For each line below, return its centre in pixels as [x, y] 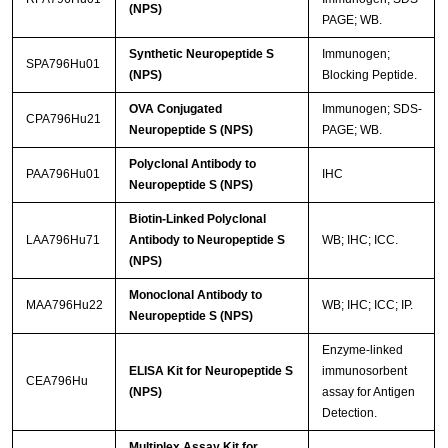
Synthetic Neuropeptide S [201, 54]
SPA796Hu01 [62, 64]
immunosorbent [364, 371]
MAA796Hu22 [64, 305]
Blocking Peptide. [369, 75]
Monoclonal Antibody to [195, 295]
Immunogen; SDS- [371, 109]
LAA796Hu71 [62, 240]
